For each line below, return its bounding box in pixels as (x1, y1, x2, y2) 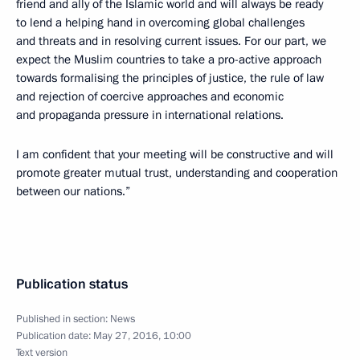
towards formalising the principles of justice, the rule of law (16, 70, 324, 86)
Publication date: (16, 329, 93, 343)
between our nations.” (16, 183, 130, 199)
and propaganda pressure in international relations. (16, 107, 284, 123)
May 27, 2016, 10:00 (93, 329, 191, 343)
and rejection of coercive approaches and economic (16, 88, 284, 104)
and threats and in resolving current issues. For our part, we (16, 33, 326, 49)
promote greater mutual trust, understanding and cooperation (16, 165, 337, 181)
